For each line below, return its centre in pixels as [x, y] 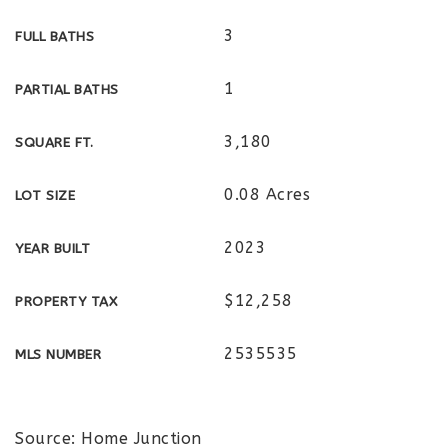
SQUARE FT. [54, 142]
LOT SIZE [45, 195]
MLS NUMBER [58, 354]
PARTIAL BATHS [67, 89]
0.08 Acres [267, 194]
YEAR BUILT [52, 248]
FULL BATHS [54, 36]
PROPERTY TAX [66, 301]
